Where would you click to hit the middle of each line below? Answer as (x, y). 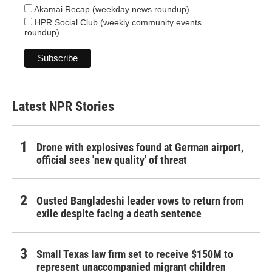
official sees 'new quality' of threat (112, 160)
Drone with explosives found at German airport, (140, 147)
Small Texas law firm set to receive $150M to (135, 254)
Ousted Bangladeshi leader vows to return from (140, 200)
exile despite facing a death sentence (119, 213)
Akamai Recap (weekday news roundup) (111, 9)
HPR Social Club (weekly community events (117, 22)
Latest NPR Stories (63, 106)
